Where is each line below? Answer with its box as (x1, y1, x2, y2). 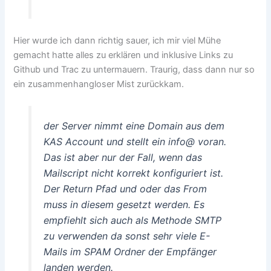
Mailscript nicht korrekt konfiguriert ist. (43, 166, 223, 179)
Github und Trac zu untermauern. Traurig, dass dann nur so (13, 64, 255, 75)
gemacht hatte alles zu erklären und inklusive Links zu (13, 49, 233, 60)
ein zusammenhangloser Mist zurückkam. (13, 78, 184, 90)
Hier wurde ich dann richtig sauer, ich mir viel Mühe (13, 34, 221, 46)
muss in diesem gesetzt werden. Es (43, 198, 204, 211)
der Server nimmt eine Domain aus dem (43, 119, 224, 132)
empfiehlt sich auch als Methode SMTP (43, 214, 221, 226)
